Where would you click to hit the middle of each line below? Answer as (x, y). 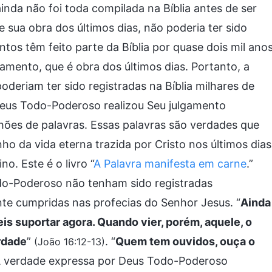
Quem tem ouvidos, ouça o (185, 241)
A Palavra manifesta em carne (170, 164)
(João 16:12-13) (70, 242)
